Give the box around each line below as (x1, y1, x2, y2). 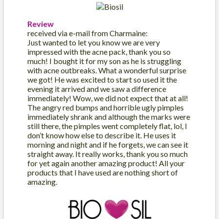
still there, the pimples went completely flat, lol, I (27, 121, 187, 131)
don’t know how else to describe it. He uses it (27, 130, 176, 140)
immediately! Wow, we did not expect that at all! (27, 93, 188, 103)
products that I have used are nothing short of (27, 167, 178, 177)
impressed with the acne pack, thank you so (27, 46, 171, 56)
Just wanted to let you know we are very (27, 37, 160, 47)
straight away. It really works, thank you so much (27, 149, 188, 158)
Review (27, 19, 54, 28)
